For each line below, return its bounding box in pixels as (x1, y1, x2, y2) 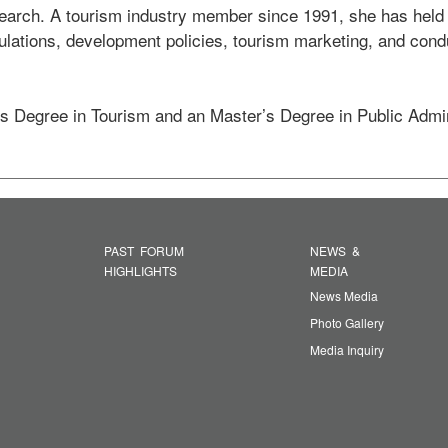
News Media (309, 287, 378, 305)
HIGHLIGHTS (103, 262, 177, 280)
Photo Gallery (309, 314, 384, 332)
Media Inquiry (309, 341, 384, 359)
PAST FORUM (103, 242, 184, 260)
